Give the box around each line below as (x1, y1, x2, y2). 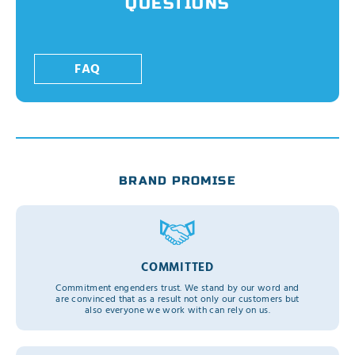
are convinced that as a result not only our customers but (55, 291, 300, 307)
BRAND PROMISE (119, 174, 236, 189)
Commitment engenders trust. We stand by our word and (55, 280, 300, 296)
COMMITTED (141, 258, 214, 277)
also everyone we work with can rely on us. (85, 302, 270, 319)
